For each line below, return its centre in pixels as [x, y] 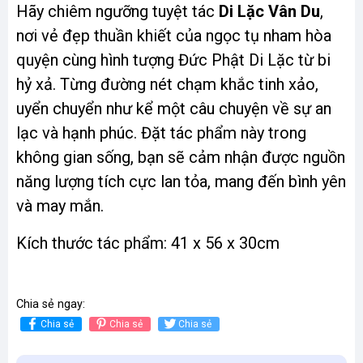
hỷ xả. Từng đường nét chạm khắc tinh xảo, [167, 84]
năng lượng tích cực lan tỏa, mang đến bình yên [181, 181]
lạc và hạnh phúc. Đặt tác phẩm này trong [161, 132]
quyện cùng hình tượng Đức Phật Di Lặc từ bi [173, 60]
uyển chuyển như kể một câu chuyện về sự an [174, 108]
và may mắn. [60, 205]
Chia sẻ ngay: [51, 304]
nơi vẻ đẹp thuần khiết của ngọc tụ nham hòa [174, 35]
